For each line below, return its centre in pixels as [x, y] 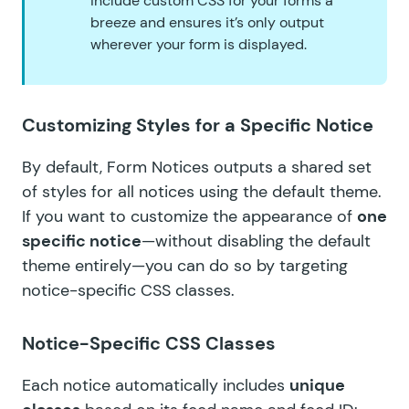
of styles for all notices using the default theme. [202, 191]
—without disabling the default [256, 241]
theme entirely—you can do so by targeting [185, 265]
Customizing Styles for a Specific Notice [198, 125]
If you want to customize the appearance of [189, 216]
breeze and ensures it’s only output [207, 22]
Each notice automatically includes [156, 385]
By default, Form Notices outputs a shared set [197, 167]
